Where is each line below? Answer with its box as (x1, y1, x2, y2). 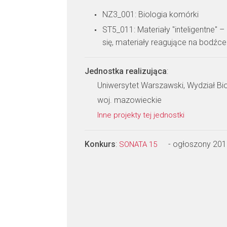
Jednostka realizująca (85, 66, 167, 76)
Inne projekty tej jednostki (97, 110, 186, 120)
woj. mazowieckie (97, 95, 162, 105)
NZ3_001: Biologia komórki (102, 10, 199, 19)
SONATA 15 (119, 140, 159, 149)
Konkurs (85, 139, 116, 149)
